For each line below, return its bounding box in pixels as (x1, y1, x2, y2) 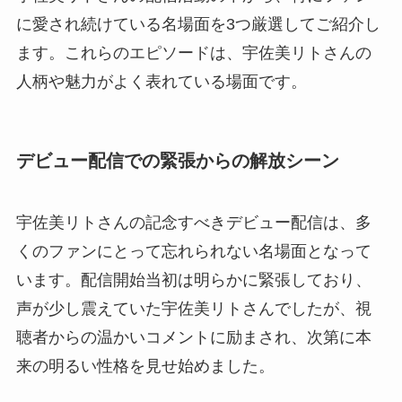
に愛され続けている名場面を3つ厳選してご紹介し (15, 14, 380, 33)
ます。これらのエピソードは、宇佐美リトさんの (15, 43, 371, 62)
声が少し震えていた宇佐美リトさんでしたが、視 (15, 300, 371, 319)
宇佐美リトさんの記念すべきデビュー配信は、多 (15, 214, 371, 232)
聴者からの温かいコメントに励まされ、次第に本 (15, 328, 371, 347)
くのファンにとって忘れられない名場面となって (15, 242, 371, 261)
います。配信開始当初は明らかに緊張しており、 (15, 271, 371, 290)
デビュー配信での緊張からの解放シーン (15, 150, 339, 170)
